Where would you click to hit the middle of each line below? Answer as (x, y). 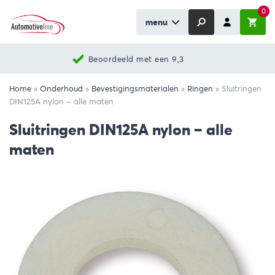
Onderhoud (61, 89)
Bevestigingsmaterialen (135, 89)
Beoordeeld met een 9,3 (136, 59)
